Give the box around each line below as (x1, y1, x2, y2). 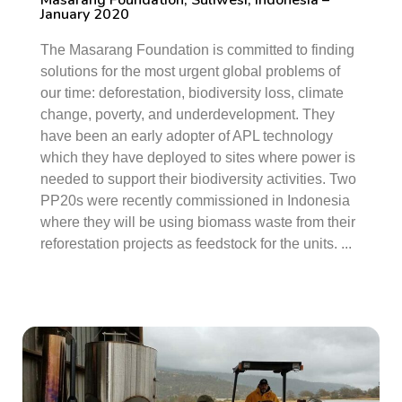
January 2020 (40, 4, 129, 24)
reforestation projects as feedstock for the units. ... (40, 236, 352, 251)
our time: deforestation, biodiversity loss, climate (40, 85, 344, 100)
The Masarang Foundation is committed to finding (40, 42, 354, 57)
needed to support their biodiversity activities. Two (40, 171, 356, 187)
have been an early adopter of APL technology (40, 128, 333, 144)
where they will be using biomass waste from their (40, 214, 355, 230)
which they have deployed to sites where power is (40, 150, 355, 165)
